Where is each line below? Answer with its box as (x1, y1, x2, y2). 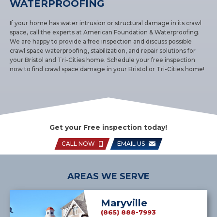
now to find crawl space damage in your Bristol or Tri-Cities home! (10, 65, 205, 73)
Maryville (100, 197, 147, 209)
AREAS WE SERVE (67, 170, 150, 182)
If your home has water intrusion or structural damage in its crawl (10, 19, 202, 27)
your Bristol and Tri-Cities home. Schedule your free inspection (10, 56, 196, 63)
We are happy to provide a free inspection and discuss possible (10, 37, 192, 45)
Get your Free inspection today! (49, 123, 168, 132)
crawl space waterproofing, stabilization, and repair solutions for (10, 46, 196, 54)
